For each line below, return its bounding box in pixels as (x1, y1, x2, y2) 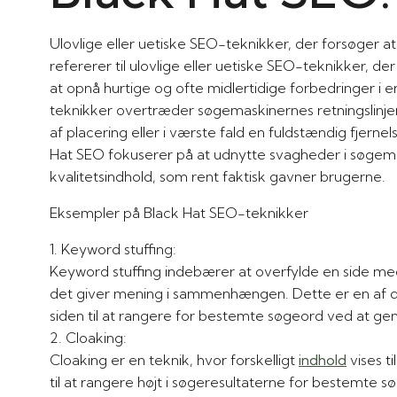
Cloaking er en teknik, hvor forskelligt (50, 350, 299, 369)
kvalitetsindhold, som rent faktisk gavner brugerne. (50, 167, 385, 185)
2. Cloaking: (66, 328, 127, 346)
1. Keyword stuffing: (61, 239, 176, 258)
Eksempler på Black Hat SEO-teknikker (50, 203, 308, 222)
